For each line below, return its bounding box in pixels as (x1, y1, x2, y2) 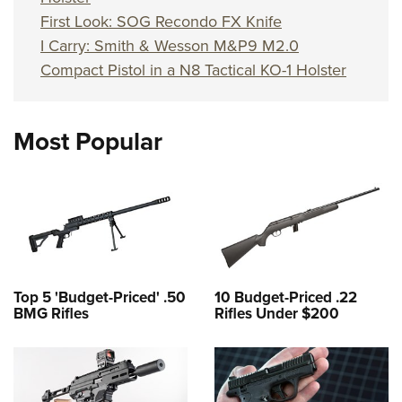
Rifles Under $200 (214, 302, 339, 326)
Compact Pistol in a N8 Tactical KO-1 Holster (40, 58, 346, 83)
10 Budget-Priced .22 (214, 286, 357, 310)
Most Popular (13, 123, 162, 161)
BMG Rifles (13, 302, 89, 326)
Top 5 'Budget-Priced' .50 (13, 286, 186, 310)
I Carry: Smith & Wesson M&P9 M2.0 (40, 34, 299, 58)
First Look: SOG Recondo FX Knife (40, 10, 282, 34)
